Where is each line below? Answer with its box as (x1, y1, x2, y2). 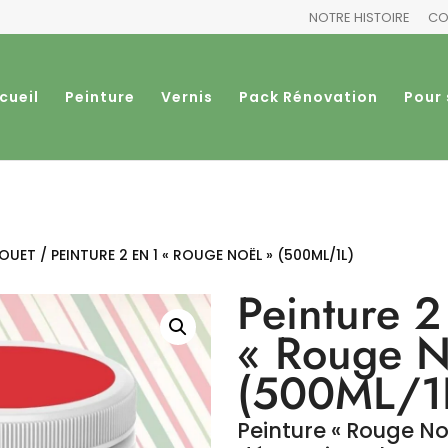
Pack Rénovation (239, 86, 378, 107)
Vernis (161, 86, 213, 107)
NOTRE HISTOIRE (308, 7, 410, 27)
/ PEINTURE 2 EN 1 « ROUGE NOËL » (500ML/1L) (35, 244, 354, 265)
